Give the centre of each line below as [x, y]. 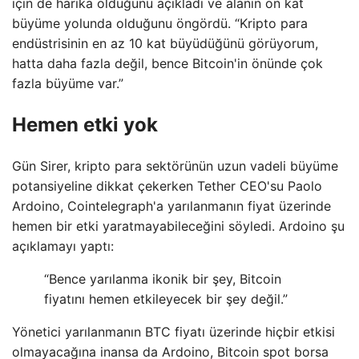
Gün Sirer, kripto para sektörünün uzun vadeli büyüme [175, 165]
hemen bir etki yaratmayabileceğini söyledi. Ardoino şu [178, 226]
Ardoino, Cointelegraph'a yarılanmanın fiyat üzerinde [171, 206]
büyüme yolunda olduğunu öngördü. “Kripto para [160, 23]
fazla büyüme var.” [68, 83]
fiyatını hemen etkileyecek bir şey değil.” [166, 298]
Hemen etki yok [85, 124]
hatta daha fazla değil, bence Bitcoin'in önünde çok [167, 63]
